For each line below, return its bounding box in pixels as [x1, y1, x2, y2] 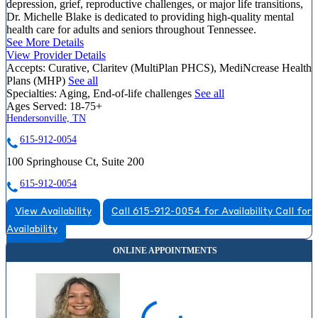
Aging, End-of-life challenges [59, 87, 194, 100]
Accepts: [6, 62, 45, 75]
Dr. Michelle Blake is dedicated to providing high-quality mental [6, 11, 294, 23]
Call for [275, 207, 312, 217]
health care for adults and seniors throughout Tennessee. [6, 23, 256, 36]
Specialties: [6, 87, 57, 100]
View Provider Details [6, 49, 106, 62]
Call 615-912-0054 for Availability [111, 207, 273, 217]
